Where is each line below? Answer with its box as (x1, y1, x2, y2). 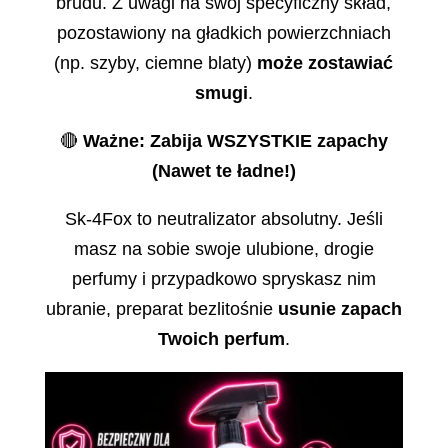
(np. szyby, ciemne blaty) (54, 52, 258, 73)
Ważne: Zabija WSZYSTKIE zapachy (82, 130, 388, 151)
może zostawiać (257, 52, 394, 73)
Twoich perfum (157, 328, 285, 349)
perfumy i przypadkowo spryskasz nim (71, 268, 376, 289)
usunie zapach (277, 298, 402, 319)
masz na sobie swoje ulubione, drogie (73, 238, 374, 259)
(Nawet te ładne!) (151, 160, 296, 181)
